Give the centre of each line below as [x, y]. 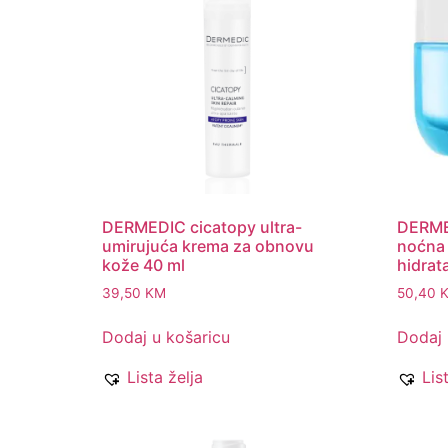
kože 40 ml [143, 264]
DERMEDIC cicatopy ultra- [202, 226]
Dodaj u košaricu [166, 337]
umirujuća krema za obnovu [208, 245]
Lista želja [165, 377]
